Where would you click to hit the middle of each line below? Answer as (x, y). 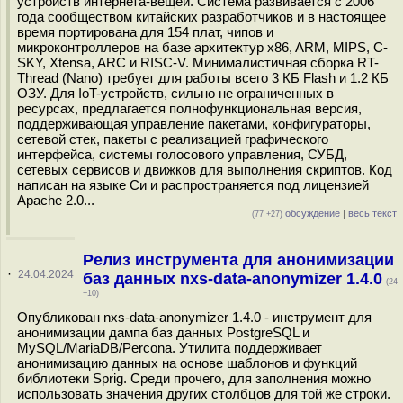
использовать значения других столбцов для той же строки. (204, 394)
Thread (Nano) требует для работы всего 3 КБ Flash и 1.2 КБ (203, 78)
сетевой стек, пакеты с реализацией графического (173, 139)
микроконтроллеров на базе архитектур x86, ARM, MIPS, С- (202, 47)
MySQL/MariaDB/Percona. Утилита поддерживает (170, 348)
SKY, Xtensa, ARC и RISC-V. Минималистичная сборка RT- (198, 63)
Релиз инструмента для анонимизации (238, 260)
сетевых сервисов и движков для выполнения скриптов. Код (205, 170)
